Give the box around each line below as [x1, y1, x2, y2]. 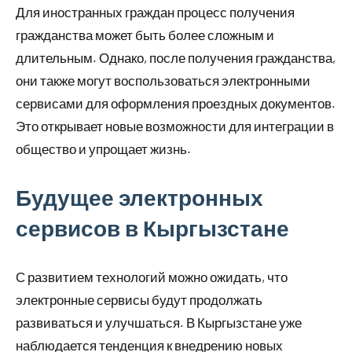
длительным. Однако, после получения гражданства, [16, 49, 335, 66]
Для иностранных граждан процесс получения [16, 4, 295, 20]
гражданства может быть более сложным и [16, 27, 274, 43]
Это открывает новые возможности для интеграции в [16, 118, 334, 134]
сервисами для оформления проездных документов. [16, 95, 335, 112]
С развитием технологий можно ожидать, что [16, 269, 288, 285]
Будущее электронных [16, 184, 263, 211]
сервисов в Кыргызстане [16, 214, 289, 242]
